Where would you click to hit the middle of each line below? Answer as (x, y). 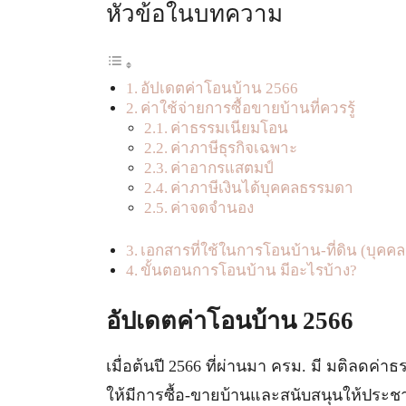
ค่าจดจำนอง (213, 208)
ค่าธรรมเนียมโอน (230, 128)
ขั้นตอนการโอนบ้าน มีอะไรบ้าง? (248, 271)
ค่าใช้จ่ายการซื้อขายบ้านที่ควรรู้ (247, 108)
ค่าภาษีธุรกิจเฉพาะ (234, 148)
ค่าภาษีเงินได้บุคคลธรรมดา (262, 188)
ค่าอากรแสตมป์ (222, 168)
